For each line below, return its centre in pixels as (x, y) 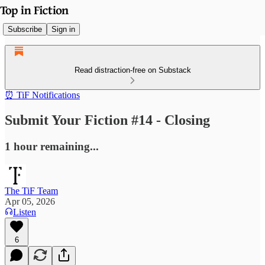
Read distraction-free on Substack (132, 70)
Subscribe (25, 29)
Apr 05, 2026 (30, 201)
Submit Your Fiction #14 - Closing (107, 120)
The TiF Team (31, 190)
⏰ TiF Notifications (42, 95)
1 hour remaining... (52, 146)
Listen (25, 212)
